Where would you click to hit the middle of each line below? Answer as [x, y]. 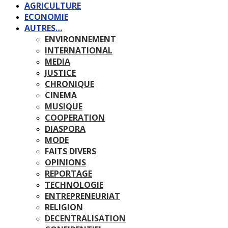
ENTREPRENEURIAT [82, 196]
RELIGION [64, 207]
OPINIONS [65, 162]
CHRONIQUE [69, 84]
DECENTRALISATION [85, 218]
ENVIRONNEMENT [80, 39]
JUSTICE [60, 73]
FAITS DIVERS [70, 151]
